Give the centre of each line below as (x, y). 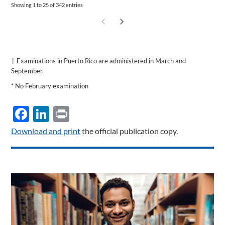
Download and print (46, 131)
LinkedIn (80, 114)
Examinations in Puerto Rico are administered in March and (101, 61)
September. (28, 71)
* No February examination (50, 86)
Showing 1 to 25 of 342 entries (47, 5)
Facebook (64, 114)
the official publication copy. (129, 131)
